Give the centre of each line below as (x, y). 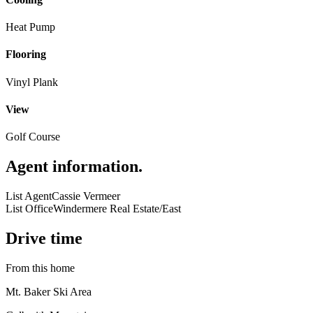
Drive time (44, 238)
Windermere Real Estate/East (117, 208)
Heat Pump (30, 27)
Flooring (26, 54)
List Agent (29, 196)
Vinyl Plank (32, 82)
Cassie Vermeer (86, 196)
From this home (40, 268)
